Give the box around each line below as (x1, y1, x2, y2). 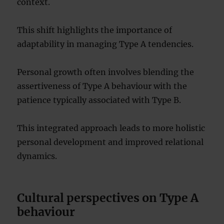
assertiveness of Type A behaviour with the (17, 81, 187, 91)
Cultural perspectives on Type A (17, 190, 199, 205)
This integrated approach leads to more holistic (17, 123, 205, 133)
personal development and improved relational (17, 137, 204, 147)
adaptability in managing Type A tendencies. (17, 39, 194, 49)
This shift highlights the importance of (17, 25, 172, 35)
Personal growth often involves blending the (17, 67, 194, 77)
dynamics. (17, 151, 57, 161)
